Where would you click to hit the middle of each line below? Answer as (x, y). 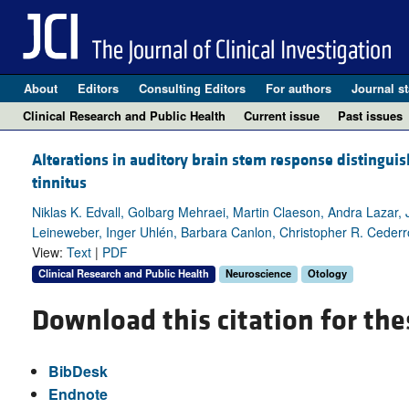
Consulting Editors (192, 88)
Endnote (78, 393)
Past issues (370, 115)
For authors (298, 88)
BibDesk (78, 371)
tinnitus (59, 184)
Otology (327, 273)
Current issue (282, 115)
